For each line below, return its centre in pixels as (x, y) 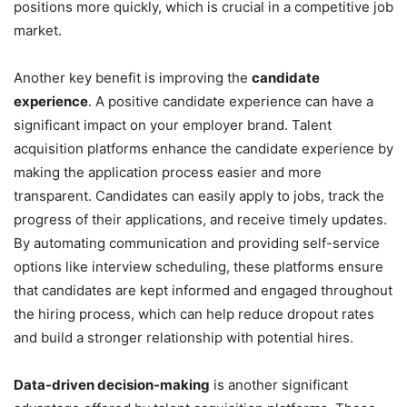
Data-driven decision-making (112, 384)
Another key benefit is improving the (133, 77)
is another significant (279, 384)
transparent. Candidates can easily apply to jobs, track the (199, 195)
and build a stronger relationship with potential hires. (184, 337)
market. (38, 30)
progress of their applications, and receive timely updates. (200, 219)
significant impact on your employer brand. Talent (173, 124)
